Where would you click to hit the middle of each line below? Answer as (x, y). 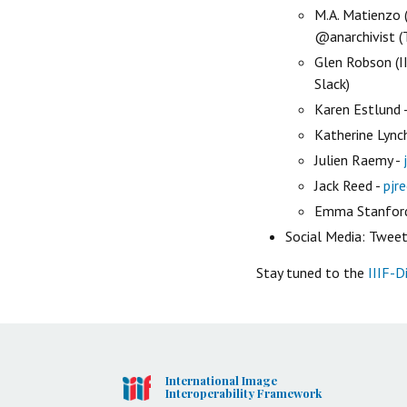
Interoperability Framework (243, 392)
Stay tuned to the (312, 272)
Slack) (332, 83)
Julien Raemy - (359, 159)
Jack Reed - (349, 185)
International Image (221, 380)
